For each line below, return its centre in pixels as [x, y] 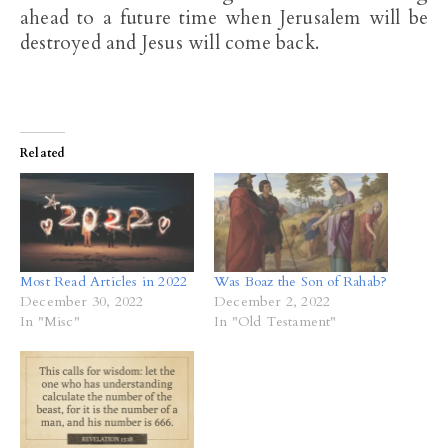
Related [43, 153]
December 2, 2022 [272, 302]
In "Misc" [50, 322]
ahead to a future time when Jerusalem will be [224, 18]
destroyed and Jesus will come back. [169, 43]
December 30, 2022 [82, 302]
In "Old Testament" [275, 322]
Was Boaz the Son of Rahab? [301, 282]
